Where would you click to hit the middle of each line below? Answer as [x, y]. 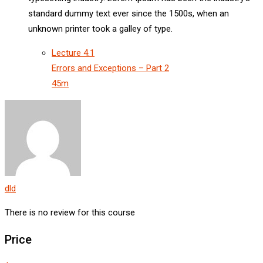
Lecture [68, 53]
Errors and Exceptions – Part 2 [110, 68]
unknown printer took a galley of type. [100, 28]
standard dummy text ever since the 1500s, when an [129, 13]
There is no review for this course [70, 212]
